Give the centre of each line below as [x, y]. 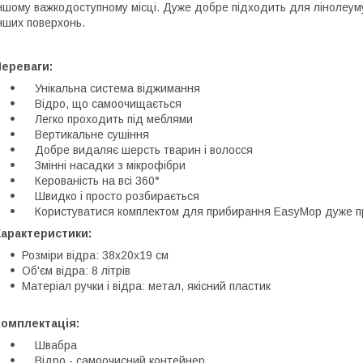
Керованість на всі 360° [91, 180]
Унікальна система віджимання [111, 88]
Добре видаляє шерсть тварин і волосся [137, 149]
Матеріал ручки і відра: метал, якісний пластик [146, 286]
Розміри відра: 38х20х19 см [98, 255]
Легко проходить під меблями [107, 119]
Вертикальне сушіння [85, 134]
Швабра [49, 345]
